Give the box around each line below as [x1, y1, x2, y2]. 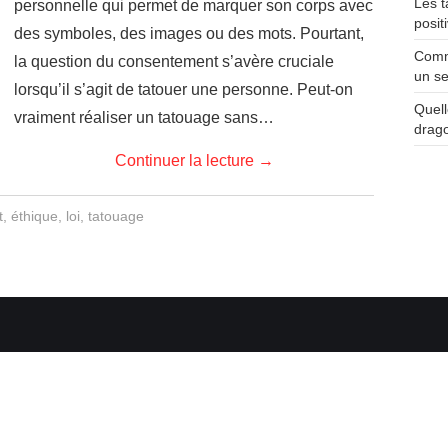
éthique [10, 208, 58, 224]
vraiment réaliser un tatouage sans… [14, 109, 274, 126]
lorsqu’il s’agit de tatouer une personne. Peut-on [14, 81, 353, 98]
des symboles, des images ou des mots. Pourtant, [14, 25, 364, 42]
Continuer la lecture [114, 152, 258, 169]
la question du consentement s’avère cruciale [14, 53, 334, 70]
